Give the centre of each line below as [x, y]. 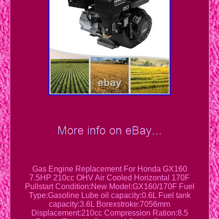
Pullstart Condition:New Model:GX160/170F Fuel [109, 187]
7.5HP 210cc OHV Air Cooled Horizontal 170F [109, 178]
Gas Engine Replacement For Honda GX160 [109, 169]
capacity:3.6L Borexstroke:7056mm [109, 204]
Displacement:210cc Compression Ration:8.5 [109, 213]
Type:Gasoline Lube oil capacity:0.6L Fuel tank [109, 196]
